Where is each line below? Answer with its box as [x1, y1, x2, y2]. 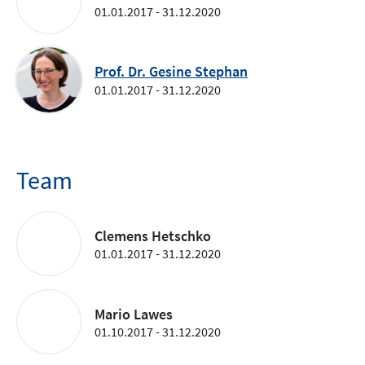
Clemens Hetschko [95, 226, 211, 245]
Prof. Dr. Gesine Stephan [95, 62, 248, 81]
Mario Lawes [95, 304, 173, 323]
